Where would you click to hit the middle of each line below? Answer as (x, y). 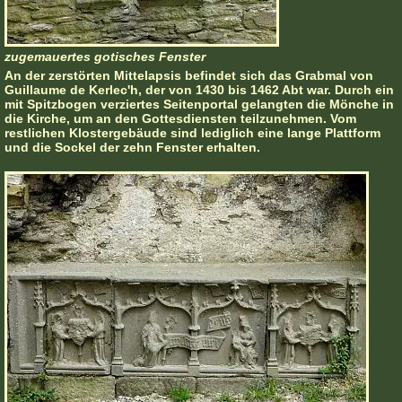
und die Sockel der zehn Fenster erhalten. (132, 148)
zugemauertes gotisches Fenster (105, 57)
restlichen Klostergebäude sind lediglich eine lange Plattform (192, 133)
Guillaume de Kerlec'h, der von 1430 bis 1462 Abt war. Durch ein (199, 90)
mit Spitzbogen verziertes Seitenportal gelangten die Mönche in (199, 105)
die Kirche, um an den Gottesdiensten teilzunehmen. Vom (180, 119)
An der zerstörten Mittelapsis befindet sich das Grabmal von (189, 76)
